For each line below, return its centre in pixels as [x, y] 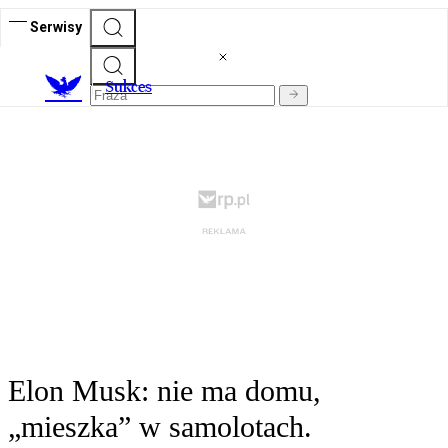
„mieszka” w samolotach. [160, 427]
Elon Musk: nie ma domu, [164, 391]
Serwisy [56, 26]
